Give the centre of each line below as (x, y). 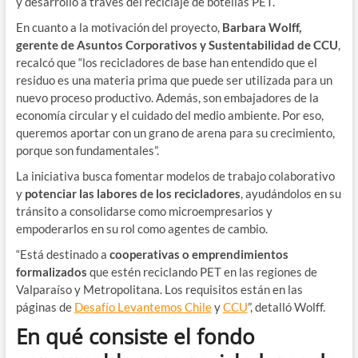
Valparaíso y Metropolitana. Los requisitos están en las (159, 289)
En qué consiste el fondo (135, 336)
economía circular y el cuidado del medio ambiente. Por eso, (169, 115)
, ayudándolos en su (290, 193)
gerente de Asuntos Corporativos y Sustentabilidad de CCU (177, 44)
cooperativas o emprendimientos (199, 254)
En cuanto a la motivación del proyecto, (119, 27)
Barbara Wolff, (261, 27)
